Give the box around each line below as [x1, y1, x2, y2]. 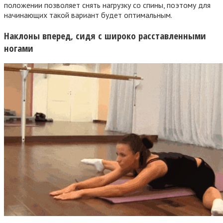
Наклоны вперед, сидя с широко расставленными [4, 29, 206, 42]
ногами [4, 41, 33, 54]
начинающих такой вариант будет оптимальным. [4, 9, 172, 20]
